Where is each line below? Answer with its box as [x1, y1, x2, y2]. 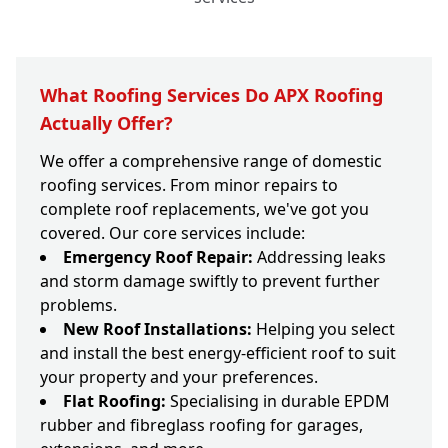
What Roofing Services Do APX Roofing [40, 83, 383, 108]
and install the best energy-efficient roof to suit [40, 342, 396, 365]
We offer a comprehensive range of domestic [40, 150, 382, 173]
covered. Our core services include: [40, 222, 305, 245]
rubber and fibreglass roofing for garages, [40, 414, 363, 437]
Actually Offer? [40, 111, 173, 136]
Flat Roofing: [63, 390, 166, 413]
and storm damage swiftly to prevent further [40, 270, 380, 293]
